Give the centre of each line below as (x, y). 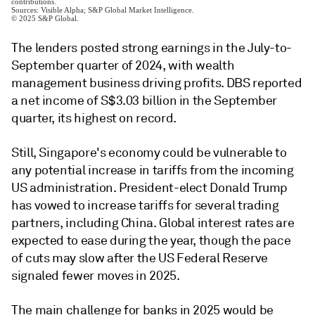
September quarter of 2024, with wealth (123, 65)
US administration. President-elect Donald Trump (150, 188)
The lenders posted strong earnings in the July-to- (152, 48)
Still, (25, 153)
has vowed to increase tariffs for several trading (145, 205)
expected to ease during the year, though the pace (151, 240)
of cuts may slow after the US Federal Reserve (140, 258)
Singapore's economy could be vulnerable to (163, 153)
